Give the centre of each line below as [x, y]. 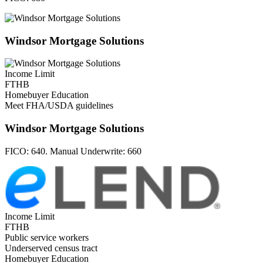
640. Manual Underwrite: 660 [86, 151]
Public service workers [47, 237]
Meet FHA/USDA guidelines [59, 106]
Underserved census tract [51, 248]
